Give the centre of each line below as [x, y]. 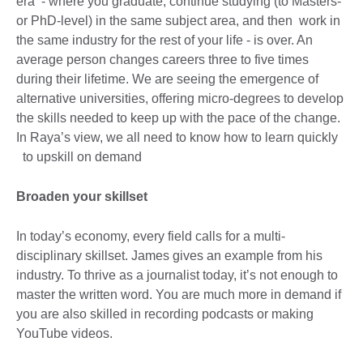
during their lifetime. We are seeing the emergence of [167, 79]
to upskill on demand [79, 156]
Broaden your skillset [82, 196]
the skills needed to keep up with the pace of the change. [178, 117]
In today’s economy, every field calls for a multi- [151, 236]
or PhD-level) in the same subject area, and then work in [178, 20]
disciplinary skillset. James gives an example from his [169, 255]
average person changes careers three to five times [162, 59]
